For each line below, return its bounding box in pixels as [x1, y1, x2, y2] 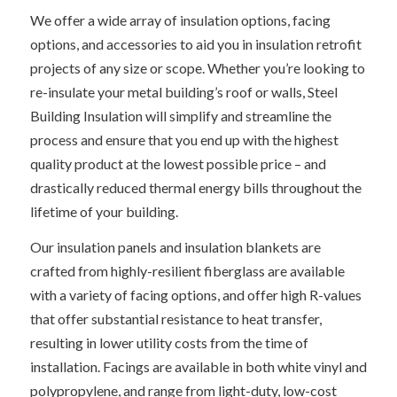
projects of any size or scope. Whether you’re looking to [29, 58, 365, 76]
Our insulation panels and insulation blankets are [29, 238, 321, 256]
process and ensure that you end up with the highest [29, 130, 339, 148]
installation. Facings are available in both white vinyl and [29, 358, 367, 376]
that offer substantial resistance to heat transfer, [29, 310, 322, 328]
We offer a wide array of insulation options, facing [29, 11, 331, 28]
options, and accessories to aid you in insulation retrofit [29, 35, 362, 52]
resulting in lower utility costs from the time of [29, 334, 308, 352]
